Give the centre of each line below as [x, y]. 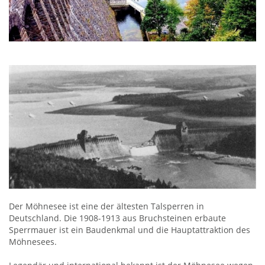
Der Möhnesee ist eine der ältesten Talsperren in [106, 206]
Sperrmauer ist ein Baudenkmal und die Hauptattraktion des [130, 230]
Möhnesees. [33, 242]
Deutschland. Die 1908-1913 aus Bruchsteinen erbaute [117, 218]
